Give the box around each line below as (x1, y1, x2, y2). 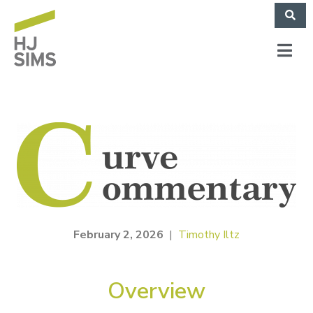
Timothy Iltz (178, 227, 240, 243)
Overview (108, 276, 205, 307)
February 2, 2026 (73, 227, 166, 243)
